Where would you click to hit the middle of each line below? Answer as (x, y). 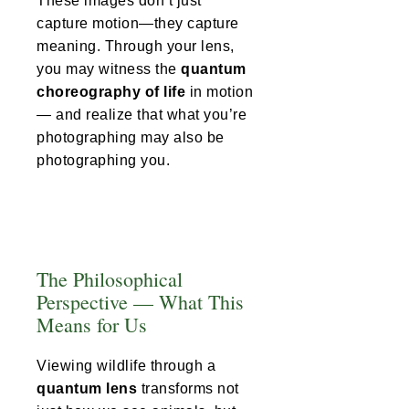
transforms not (188, 389)
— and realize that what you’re (142, 115)
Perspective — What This (140, 302)
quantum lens (87, 389)
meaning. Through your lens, (136, 47)
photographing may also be (131, 138)
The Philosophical (110, 279)
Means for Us (92, 325)
